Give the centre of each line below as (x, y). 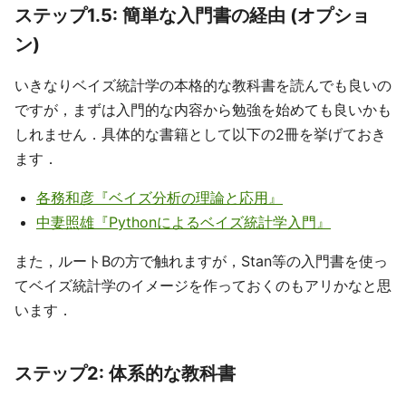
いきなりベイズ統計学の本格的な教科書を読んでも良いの (203, 85)
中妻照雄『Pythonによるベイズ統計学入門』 (184, 222)
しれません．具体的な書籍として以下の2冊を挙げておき (200, 134)
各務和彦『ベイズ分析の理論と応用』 (159, 197)
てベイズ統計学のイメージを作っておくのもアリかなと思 (203, 285)
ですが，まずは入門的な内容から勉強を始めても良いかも (203, 109)
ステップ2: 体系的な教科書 (125, 373)
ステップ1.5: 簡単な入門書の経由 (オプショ (192, 15)
